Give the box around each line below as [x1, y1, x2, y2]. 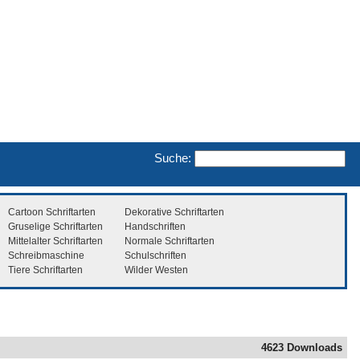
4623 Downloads [261, 342, 342, 354]
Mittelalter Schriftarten [8, 235, 103, 247]
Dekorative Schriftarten [125, 206, 224, 218]
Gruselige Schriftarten [8, 220, 103, 232]
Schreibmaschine [8, 249, 84, 261]
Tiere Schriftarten [8, 264, 83, 276]
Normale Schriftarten [125, 235, 215, 247]
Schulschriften [125, 249, 186, 261]
